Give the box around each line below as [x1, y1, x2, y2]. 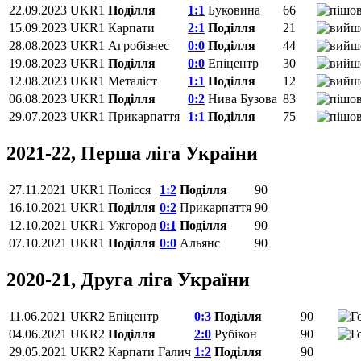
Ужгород [108, 218, 156, 232]
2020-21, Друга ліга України [6, 268, 250, 290]
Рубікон [214, 326, 257, 341]
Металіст [108, 74, 157, 89]
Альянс [180, 236, 220, 250]
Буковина [208, 3, 260, 18]
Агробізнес [108, 39, 169, 53]
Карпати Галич [108, 344, 191, 359]
